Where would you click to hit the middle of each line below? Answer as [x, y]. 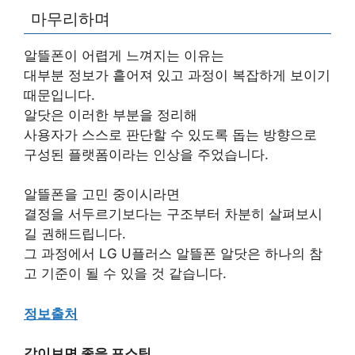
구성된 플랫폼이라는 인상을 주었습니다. [146, 154]
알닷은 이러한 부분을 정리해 [111, 115]
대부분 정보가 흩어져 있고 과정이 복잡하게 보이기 [177, 75]
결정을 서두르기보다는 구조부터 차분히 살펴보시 [173, 214]
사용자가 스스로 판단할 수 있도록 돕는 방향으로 [170, 134]
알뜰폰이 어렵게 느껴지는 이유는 [124, 55]
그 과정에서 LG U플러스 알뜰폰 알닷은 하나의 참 [173, 254]
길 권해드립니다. [75, 234]
